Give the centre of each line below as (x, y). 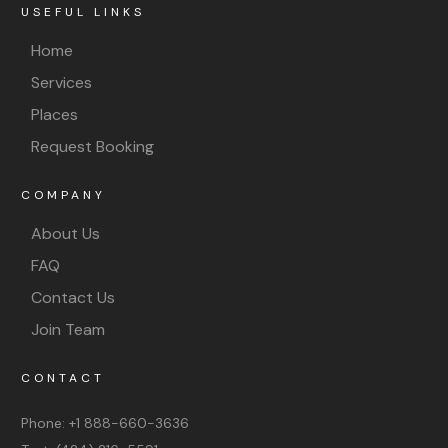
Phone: (45, 422)
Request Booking (92, 146)
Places (54, 114)
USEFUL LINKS (83, 11)
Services (61, 82)
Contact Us (73, 297)
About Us (65, 233)
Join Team (68, 329)
